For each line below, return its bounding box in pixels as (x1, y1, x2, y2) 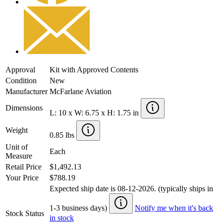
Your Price (5, 173, 39, 182)
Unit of (5, 142, 28, 151)
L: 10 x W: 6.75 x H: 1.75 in (50, 108, 141, 117)
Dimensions (5, 103, 43, 112)
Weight (5, 125, 28, 134)
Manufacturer (5, 87, 48, 96)
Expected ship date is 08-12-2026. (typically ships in (50, 184, 213, 193)
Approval (5, 65, 35, 74)
